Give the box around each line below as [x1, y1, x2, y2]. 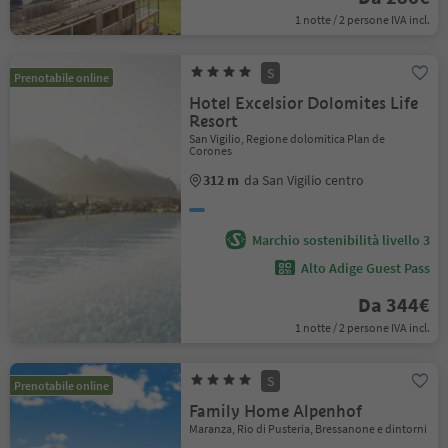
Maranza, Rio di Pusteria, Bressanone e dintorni [189, 421, 428, 436]
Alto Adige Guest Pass [300, 259, 430, 277]
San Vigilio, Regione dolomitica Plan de [189, 131, 386, 146]
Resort [189, 111, 239, 132]
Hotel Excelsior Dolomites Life [189, 93, 419, 114]
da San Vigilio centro [244, 171, 365, 189]
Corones [189, 143, 233, 158]
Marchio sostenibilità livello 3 [251, 231, 430, 249]
